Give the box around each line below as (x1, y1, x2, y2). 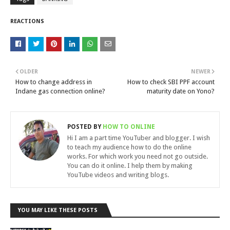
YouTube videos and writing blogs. (67, 171, 169, 179)
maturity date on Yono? (147, 87, 215, 95)
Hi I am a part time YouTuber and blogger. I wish (67, 134, 210, 142)
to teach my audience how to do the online (67, 143, 191, 151)
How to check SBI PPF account (127, 78, 215, 86)
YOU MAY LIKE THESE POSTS (18, 207, 98, 214)
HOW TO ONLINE (101, 123, 155, 130)
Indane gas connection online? (15, 87, 105, 95)
